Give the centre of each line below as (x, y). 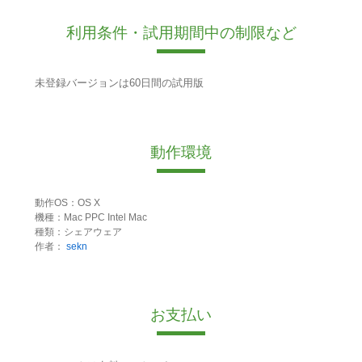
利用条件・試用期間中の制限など (181, 33)
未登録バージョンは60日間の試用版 (119, 83)
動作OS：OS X (67, 202)
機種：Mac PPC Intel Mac (90, 217)
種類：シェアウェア (78, 232)
